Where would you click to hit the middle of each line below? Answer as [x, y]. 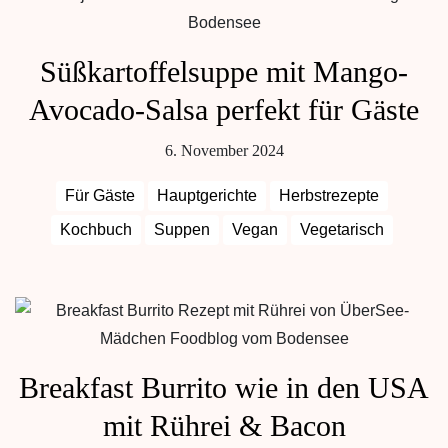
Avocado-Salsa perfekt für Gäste [224, 109]
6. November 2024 [224, 150]
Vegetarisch [342, 229]
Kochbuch [96, 229]
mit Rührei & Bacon [224, 425]
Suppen [182, 229]
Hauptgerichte [207, 195]
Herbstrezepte [329, 195]
